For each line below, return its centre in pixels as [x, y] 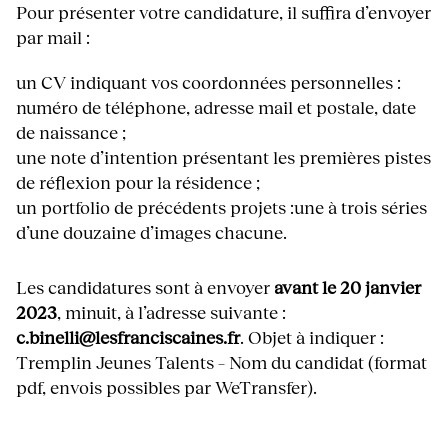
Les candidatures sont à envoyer [145, 286]
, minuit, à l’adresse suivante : [171, 311]
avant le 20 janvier [347, 286]
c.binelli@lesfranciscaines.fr [128, 336]
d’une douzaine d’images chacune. [151, 231]
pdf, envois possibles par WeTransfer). [166, 386]
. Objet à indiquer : [312, 336]
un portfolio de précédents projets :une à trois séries [221, 206]
